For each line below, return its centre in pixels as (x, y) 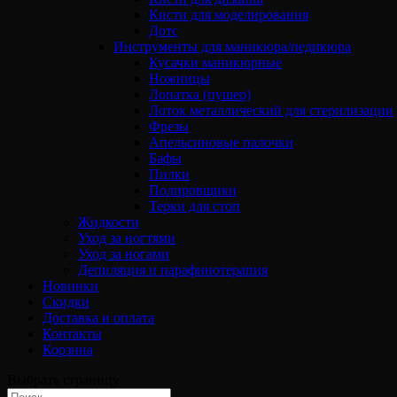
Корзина (68, 350)
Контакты (72, 334)
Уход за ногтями (127, 238)
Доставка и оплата (98, 318)
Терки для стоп (195, 206)
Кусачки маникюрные (215, 62)
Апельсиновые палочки (221, 142)
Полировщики (193, 190)
